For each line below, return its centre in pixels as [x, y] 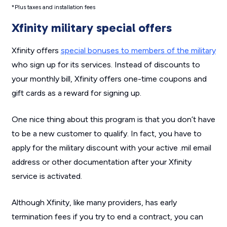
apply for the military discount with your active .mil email [111, 148]
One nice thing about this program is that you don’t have [113, 120]
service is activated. [47, 176]
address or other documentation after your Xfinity [101, 162]
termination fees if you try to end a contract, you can [107, 217]
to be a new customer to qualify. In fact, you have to [106, 134]
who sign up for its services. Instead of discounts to [106, 65]
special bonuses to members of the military [138, 51]
